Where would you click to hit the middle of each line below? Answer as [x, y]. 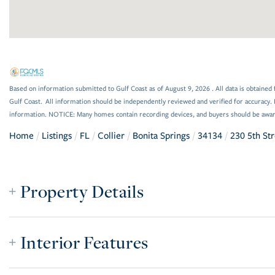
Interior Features [84, 242]
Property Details [82, 191]
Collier [111, 135]
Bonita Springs [161, 135]
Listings [57, 135]
